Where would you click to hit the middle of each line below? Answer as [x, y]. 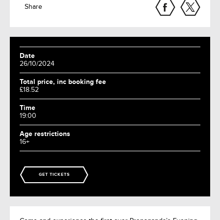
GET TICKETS [54, 174]
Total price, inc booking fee [63, 82]
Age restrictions [45, 134]
